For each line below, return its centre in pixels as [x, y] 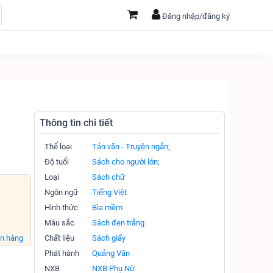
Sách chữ [109, 177]
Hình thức [62, 207]
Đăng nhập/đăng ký [196, 16]
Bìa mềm [108, 207]
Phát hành [62, 253]
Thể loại [58, 147]
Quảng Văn [111, 253]
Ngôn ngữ [62, 192]
